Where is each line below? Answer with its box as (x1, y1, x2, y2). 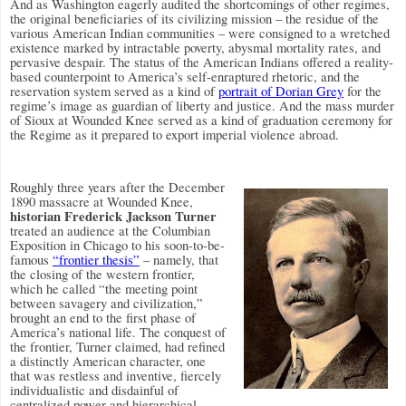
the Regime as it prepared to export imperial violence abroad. (10, 125, 339, 143)
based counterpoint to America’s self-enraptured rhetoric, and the (10, 67, 360, 85)
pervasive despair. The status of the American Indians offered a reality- (10, 53, 393, 71)
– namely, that (140, 251, 218, 269)
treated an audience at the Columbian (10, 222, 210, 240)
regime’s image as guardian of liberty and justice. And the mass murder (10, 96, 394, 114)
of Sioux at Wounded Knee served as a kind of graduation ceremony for (10, 111, 392, 129)
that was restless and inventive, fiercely (10, 367, 221, 385)
